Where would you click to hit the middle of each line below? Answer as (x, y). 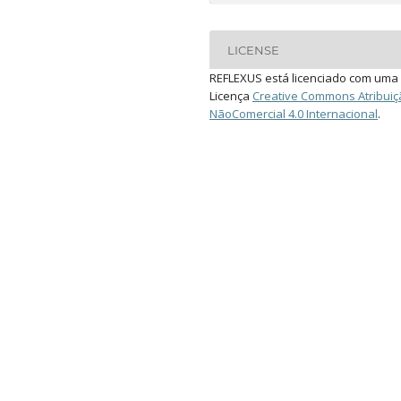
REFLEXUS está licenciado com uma (304, 78)
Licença (231, 96)
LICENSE (254, 50)
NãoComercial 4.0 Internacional (294, 114)
